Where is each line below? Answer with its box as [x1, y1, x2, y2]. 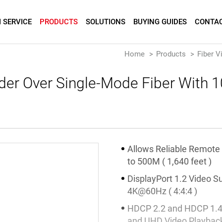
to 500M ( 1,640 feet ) [127, 156, 212, 166]
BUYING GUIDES [133, 17, 187, 26]
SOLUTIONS [85, 17, 125, 26]
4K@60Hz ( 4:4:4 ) [127, 185, 197, 196]
